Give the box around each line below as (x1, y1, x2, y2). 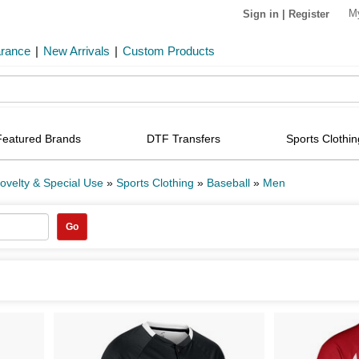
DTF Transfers (147, 132, 221, 145)
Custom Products (123, 44, 215, 58)
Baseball (207, 176, 250, 189)
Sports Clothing (116, 176, 194, 189)
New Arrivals (43, 44, 110, 58)
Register (288, 7, 329, 20)
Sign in (243, 7, 279, 20)
